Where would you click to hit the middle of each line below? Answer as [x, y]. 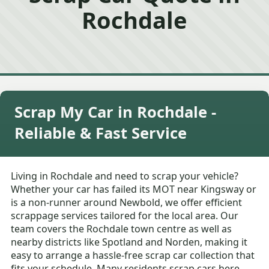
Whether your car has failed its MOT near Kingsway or [134, 189]
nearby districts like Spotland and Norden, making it [129, 242]
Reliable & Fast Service [101, 133]
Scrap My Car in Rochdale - [115, 112]
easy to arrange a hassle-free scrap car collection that [133, 255]
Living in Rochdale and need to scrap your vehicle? [125, 176]
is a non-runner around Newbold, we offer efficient [127, 203]
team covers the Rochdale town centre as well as [122, 229]
